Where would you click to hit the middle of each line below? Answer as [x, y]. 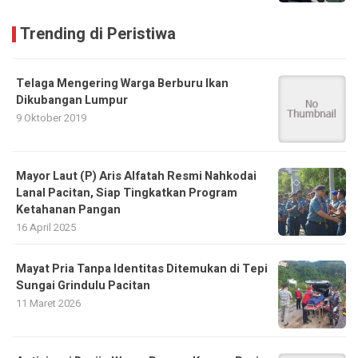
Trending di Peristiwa [98, 34]
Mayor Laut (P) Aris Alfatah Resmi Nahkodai [136, 176]
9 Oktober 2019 [51, 117]
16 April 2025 [46, 227]
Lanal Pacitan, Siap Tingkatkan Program [127, 193]
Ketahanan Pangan [68, 209]
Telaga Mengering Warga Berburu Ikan [122, 83]
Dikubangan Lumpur [72, 100]
